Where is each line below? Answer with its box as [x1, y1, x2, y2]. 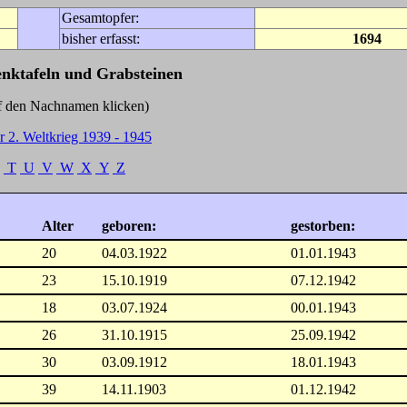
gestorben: [291, 218, 355, 233]
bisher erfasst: [62, 31, 140, 46]
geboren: [102, 218, 156, 233]
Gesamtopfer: [62, 10, 139, 25]
